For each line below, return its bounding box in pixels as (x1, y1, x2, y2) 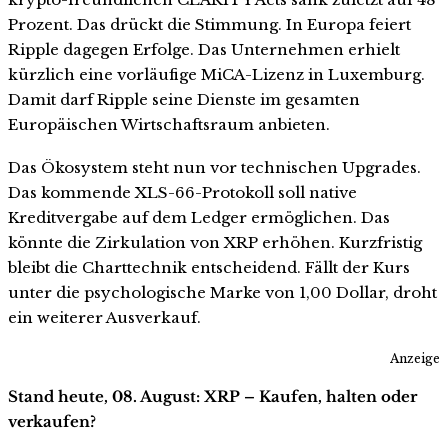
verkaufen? (8, 412, 96, 432)
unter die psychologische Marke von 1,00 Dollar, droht (8, 283, 437, 303)
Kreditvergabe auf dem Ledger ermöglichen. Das (8, 208, 390, 228)
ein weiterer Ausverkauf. (8, 308, 201, 328)
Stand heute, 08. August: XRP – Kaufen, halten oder (8, 387, 417, 407)
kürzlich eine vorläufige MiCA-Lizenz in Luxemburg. (8, 64, 425, 84)
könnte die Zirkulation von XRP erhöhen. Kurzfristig (8, 233, 422, 253)
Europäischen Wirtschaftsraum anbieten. (8, 114, 330, 134)
